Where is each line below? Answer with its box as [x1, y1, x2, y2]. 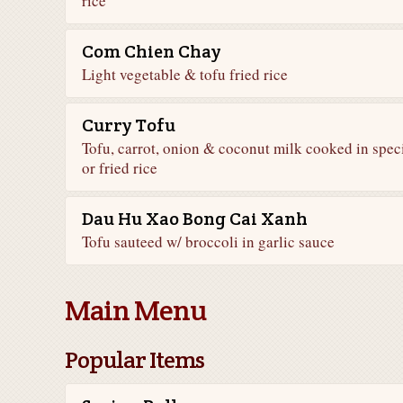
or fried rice [82, 157, 157, 178]
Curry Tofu [82, 113, 175, 137]
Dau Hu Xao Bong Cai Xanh [82, 207, 308, 230]
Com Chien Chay [82, 40, 220, 63]
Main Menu [65, 291, 206, 328]
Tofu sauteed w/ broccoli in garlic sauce [82, 231, 335, 252]
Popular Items [65, 345, 204, 374]
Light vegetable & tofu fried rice [82, 64, 288, 85]
